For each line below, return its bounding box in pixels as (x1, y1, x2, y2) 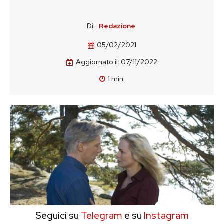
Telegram (78, 209, 122, 222)
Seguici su (35, 209, 79, 222)
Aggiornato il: (76, 57, 119, 67)
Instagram (143, 209, 189, 222)
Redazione (99, 21, 135, 30)
